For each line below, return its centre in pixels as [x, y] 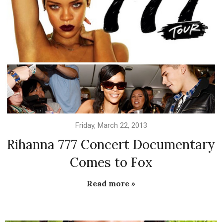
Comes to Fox [111, 162]
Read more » [111, 183]
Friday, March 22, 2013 [111, 125]
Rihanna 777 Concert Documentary [111, 144]
